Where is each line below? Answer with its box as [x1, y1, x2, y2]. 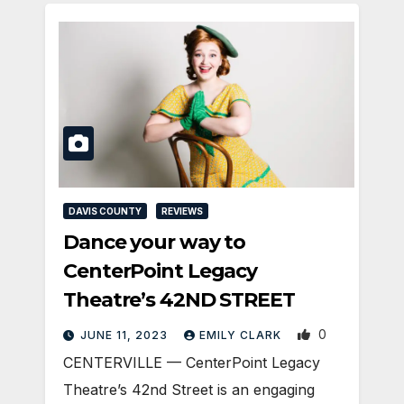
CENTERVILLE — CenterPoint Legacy [63, 353, 320, 372]
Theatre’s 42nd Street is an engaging [63, 381, 315, 399]
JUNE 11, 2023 [80, 328, 171, 343]
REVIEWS [161, 206, 203, 217]
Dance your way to [63, 230, 246, 255]
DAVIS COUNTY [69, 206, 142, 217]
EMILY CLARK [199, 328, 285, 343]
